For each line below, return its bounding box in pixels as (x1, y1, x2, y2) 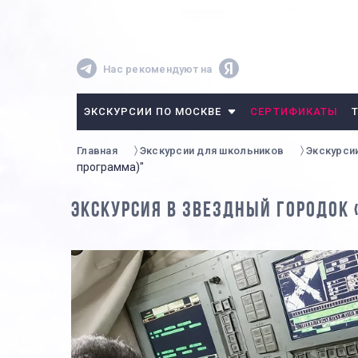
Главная (77, 145, 117, 157)
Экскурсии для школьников (139, 145, 284, 157)
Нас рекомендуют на (103, 62, 213, 75)
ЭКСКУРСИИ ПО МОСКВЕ (83, 105, 222, 117)
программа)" (77, 161, 144, 173)
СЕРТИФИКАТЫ (250, 105, 338, 117)
